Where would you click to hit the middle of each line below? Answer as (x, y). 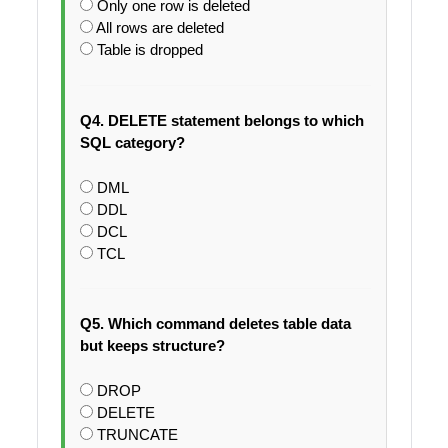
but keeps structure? (152, 345)
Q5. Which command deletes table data (215, 323)
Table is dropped (149, 50)
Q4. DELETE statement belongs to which (221, 120)
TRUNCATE (137, 434)
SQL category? (132, 142)
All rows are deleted (159, 28)
